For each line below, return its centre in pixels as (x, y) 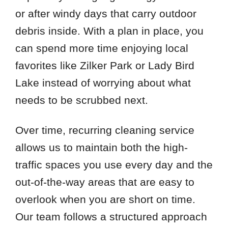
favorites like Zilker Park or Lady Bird (105, 66)
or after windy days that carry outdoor (106, 14)
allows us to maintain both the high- (101, 148)
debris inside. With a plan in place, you (109, 31)
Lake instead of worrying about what (103, 83)
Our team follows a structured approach (111, 217)
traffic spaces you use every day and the (114, 165)
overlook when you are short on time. (105, 199)
